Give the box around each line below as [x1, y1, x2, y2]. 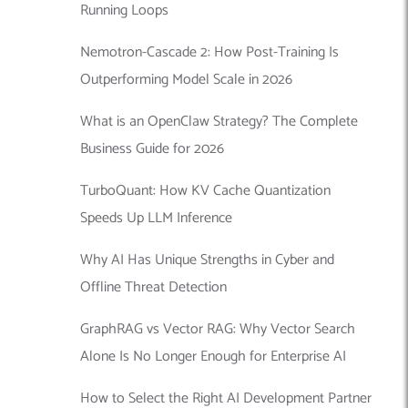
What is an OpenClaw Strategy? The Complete [80, 108, 358, 134]
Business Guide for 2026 [80, 136, 224, 161]
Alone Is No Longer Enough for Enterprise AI [80, 343, 346, 369]
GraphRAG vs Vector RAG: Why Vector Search [80, 316, 355, 342]
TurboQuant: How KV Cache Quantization [80, 178, 331, 203]
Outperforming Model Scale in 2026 [80, 66, 292, 92]
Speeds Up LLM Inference [80, 205, 232, 230]
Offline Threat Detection [80, 274, 227, 300]
